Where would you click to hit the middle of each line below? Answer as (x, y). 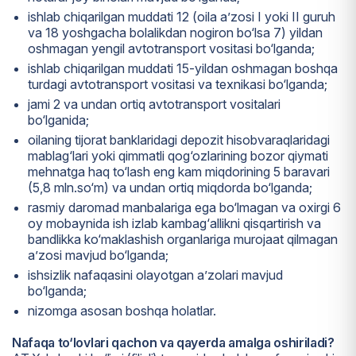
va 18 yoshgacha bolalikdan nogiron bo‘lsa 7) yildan (175, 33)
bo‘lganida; (58, 120)
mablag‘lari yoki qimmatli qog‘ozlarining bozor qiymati (178, 156)
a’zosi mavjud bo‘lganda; (98, 255)
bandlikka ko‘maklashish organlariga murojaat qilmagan (183, 240)
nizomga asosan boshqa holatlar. (122, 311)
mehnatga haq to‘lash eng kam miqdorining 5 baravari (179, 172)
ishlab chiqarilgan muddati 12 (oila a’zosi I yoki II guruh (182, 17)
